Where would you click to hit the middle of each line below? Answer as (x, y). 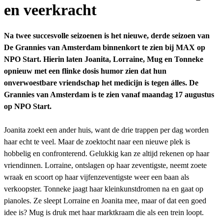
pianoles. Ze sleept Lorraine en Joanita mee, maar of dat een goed (105, 200)
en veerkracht (50, 10)
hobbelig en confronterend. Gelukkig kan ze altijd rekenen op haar (107, 153)
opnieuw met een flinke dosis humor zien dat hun (85, 71)
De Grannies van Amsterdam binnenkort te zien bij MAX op (105, 47)
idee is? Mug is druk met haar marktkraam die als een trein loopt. (104, 212)
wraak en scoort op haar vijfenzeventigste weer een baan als (96, 177)
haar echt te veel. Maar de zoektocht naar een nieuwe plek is (97, 141)
